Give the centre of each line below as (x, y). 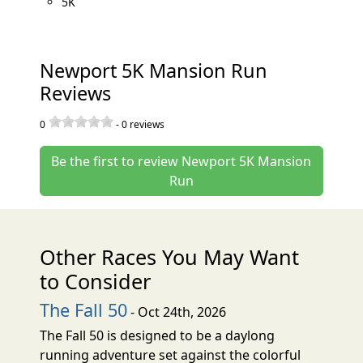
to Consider (96, 281)
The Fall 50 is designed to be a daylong (158, 335)
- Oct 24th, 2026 (177, 312)
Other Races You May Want (170, 256)
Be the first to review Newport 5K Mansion (181, 161)
